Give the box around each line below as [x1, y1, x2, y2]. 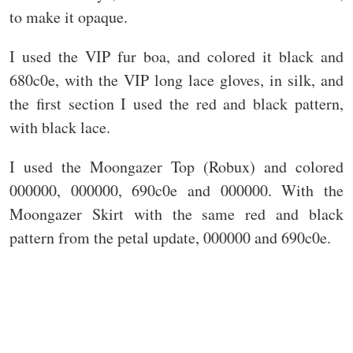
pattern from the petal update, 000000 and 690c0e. [9, 227, 331, 249]
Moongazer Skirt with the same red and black [9, 203, 344, 225]
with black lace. [9, 117, 110, 139]
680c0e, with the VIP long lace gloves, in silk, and [9, 69, 344, 91]
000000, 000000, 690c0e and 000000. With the [9, 180, 344, 202]
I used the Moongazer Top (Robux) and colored [9, 156, 344, 178]
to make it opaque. [9, 6, 128, 28]
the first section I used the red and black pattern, [9, 93, 344, 115]
